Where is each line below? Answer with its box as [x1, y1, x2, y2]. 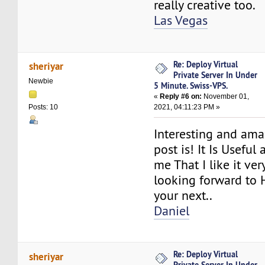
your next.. [154, 187, 213, 203]
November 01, [202, 92, 250, 101]
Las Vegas [154, 12, 208, 29]
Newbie [28, 76, 54, 85]
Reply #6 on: [160, 92, 202, 101]
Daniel [154, 202, 190, 219]
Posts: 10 [28, 103, 59, 112]
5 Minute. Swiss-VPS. [154, 79, 228, 91]
